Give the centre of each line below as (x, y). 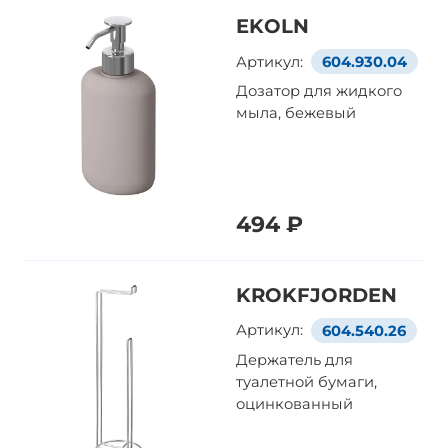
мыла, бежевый (296, 113)
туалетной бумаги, (307, 381)
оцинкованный (295, 403)
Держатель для (295, 359)
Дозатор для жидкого (319, 91)
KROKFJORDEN (317, 294)
